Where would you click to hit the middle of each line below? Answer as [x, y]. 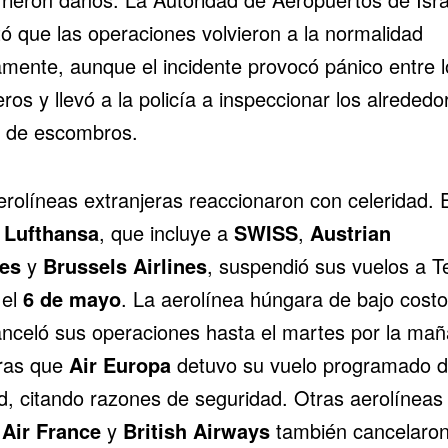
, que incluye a [166, 233]
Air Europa [119, 365]
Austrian [350, 233]
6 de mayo [71, 299]
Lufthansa [51, 233]
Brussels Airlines [124, 266]
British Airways [196, 431]
